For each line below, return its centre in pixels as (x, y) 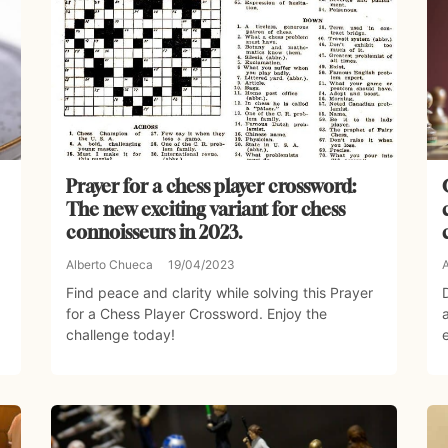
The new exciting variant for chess (205, 209)
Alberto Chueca (109, 265)
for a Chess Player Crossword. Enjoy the (196, 314)
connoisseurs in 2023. (154, 232)
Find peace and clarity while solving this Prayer (219, 293)
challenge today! (120, 335)
